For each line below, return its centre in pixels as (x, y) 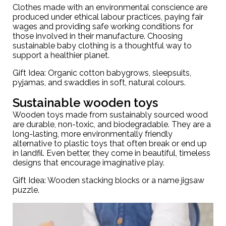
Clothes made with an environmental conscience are (110, 7)
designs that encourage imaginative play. (89, 162)
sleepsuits (171, 73)
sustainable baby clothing (61, 45)
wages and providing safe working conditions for (103, 26)
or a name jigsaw (172, 180)
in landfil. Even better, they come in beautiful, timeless (111, 153)
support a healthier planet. (61, 55)
